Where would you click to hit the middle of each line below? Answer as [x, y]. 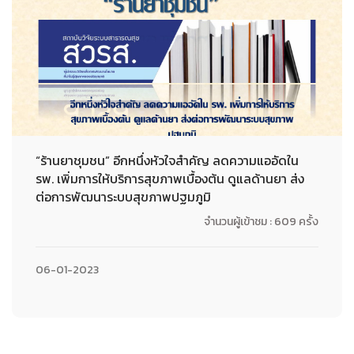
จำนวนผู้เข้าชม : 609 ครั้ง [261, 222]
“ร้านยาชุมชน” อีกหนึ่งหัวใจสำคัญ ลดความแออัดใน [167, 160]
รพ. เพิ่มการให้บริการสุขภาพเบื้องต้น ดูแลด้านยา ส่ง [170, 179]
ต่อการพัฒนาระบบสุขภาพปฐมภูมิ [123, 197]
